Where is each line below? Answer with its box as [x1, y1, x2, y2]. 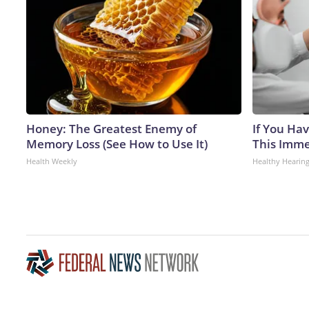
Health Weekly [26, 155, 77, 166]
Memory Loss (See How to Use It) [26, 135, 208, 152]
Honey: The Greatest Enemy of [26, 120, 197, 137]
